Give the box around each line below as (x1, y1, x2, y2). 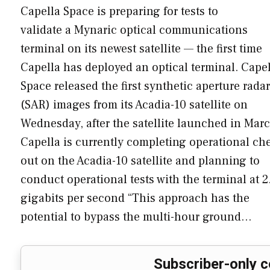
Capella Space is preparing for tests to (20, 3, 218, 19)
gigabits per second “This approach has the (20, 190, 250, 206)
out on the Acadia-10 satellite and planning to (20, 152, 260, 169)
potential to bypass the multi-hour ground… (20, 209, 252, 225)
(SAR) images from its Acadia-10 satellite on (20, 96, 248, 113)
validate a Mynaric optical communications (20, 22, 248, 38)
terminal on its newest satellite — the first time (20, 40, 262, 57)
